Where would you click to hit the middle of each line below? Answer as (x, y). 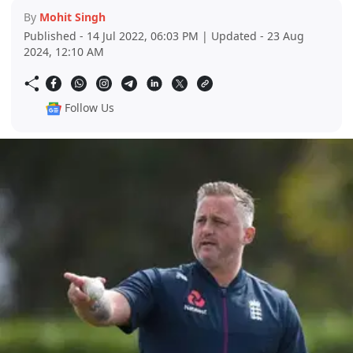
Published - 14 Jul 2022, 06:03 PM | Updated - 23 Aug (164, 36)
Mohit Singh (72, 17)
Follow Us (89, 108)
